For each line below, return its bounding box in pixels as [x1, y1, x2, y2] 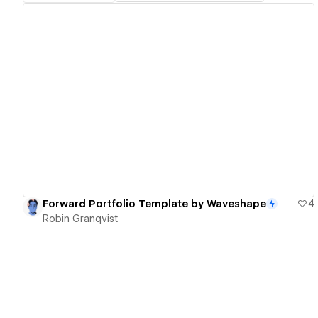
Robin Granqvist [43, 213, 118, 225]
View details [128, 94, 197, 107]
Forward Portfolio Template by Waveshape [43, 198, 266, 210]
